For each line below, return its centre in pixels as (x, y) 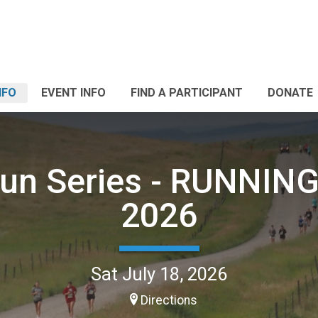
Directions (169, 300)
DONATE (290, 93)
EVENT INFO (73, 93)
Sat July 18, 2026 (159, 274)
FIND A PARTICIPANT (187, 93)
